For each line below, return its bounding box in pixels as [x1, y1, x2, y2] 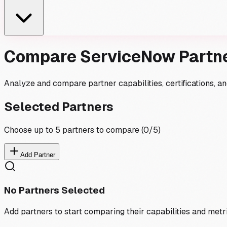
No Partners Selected [4, 184, 105, 197]
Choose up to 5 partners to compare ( [4, 124, 143, 135]
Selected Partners [4, 98, 113, 115]
